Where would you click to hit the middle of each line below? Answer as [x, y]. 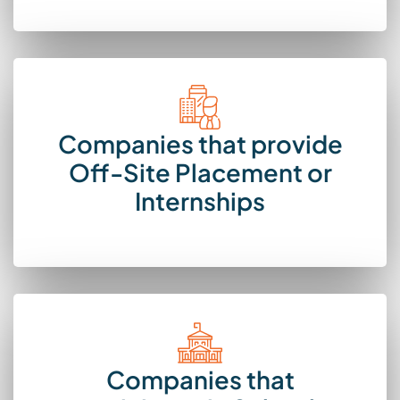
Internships [200, 201]
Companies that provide [200, 144]
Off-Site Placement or [200, 173]
